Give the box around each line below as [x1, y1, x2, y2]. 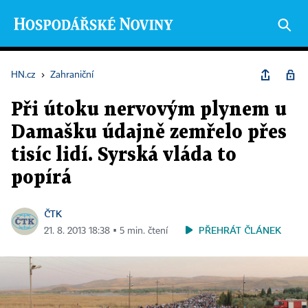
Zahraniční [50, 70, 93, 80]
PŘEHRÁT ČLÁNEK [199, 224, 281, 236]
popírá [11, 169, 71, 187]
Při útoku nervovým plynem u [11, 101, 287, 119]
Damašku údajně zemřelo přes [11, 124, 287, 142]
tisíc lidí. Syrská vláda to [11, 146, 236, 164]
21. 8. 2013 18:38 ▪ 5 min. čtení [44, 226, 168, 236]
